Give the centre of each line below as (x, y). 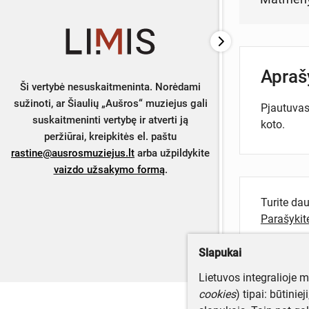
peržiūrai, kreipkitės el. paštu (110, 136)
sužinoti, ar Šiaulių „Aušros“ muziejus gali (110, 103)
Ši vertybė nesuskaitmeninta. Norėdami (110, 87)
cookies (217, 294)
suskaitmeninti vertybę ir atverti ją (110, 120)
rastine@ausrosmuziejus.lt (73, 153)
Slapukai (220, 253)
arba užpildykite (172, 153)
